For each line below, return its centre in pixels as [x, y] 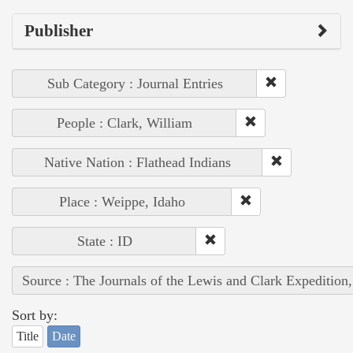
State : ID [104, 241]
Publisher [59, 30]
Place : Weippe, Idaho [122, 201]
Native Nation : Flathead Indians [137, 162]
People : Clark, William [124, 123]
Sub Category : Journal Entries [135, 83]
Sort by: [35, 315]
